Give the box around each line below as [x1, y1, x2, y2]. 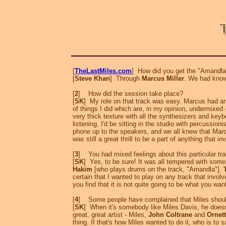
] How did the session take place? [78, 90, 183, 98]
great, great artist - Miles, [73, 211, 148, 219]
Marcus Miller [142, 75, 184, 83]
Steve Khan [75, 75, 110, 83]
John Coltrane [148, 211, 192, 219]
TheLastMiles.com [75, 67, 132, 75]
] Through [110, 75, 142, 83]
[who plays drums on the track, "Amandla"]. [92, 165, 223, 174]
